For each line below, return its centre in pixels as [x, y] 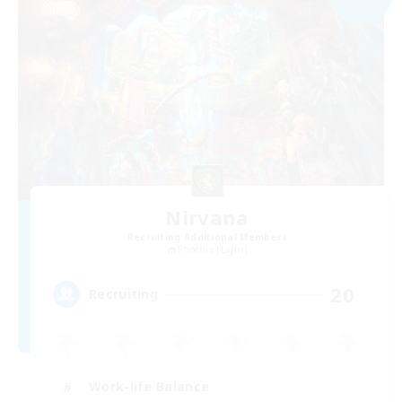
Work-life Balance [149, 387]
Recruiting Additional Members [207, 236]
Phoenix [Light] [213, 249]
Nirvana [207, 217]
